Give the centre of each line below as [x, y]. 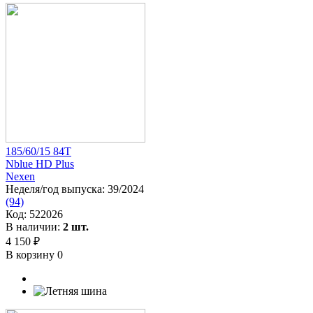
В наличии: [34, 226]
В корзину [31, 254]
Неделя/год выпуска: [57, 189]
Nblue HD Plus [40, 163]
